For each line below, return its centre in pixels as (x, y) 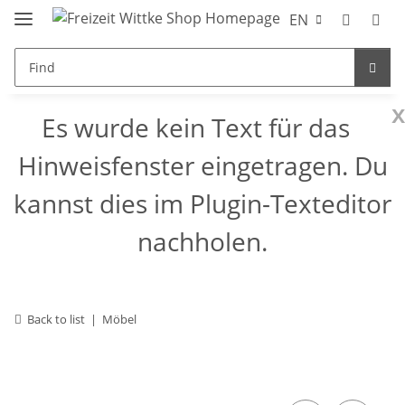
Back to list (56, 319)
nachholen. (202, 241)
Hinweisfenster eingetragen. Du (202, 165)
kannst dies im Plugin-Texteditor (202, 203)
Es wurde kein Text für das (196, 127)
